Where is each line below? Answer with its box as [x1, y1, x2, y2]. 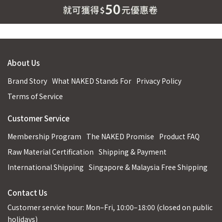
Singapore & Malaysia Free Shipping [89, 162, 208, 172]
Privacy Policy [136, 76, 181, 86]
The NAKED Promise [86, 131, 154, 141]
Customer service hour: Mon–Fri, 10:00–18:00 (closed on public [7, 202, 213, 212]
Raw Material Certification [7, 147, 94, 157]
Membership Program [7, 131, 81, 141]
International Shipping [7, 162, 84, 172]
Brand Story [7, 76, 47, 86]
